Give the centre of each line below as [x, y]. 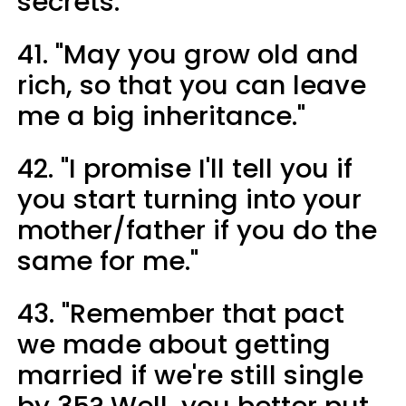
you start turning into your [189, 199]
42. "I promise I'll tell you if [185, 168]
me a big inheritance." [161, 116]
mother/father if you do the [197, 230]
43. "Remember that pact [181, 313]
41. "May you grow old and [188, 54]
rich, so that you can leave [192, 85]
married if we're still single [190, 375]
